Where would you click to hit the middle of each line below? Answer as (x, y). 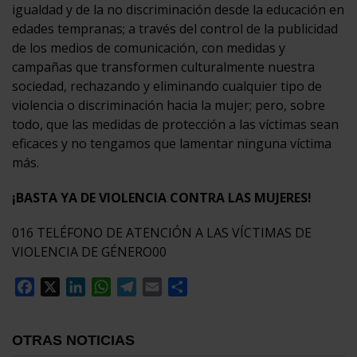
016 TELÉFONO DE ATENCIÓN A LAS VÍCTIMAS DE (162, 232)
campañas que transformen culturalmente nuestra (163, 67)
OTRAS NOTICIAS (73, 340)
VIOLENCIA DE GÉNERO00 (89, 251)
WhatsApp (142, 286)
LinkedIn (111, 286)
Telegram (165, 286)
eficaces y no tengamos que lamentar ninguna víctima (172, 143)
